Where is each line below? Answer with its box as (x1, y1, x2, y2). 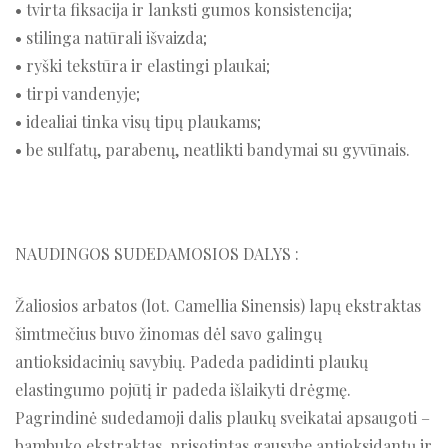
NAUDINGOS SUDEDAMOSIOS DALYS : (15, 243, 299, 265)
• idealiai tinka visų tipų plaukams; (15, 111, 261, 133)
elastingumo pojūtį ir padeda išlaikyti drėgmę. (15, 379, 351, 401)
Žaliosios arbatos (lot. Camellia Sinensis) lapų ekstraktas (15, 295, 421, 317)
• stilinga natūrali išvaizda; (15, 27, 207, 49)
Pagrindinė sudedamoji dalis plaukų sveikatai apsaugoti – (15, 407, 430, 429)
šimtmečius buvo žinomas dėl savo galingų (15, 323, 322, 345)
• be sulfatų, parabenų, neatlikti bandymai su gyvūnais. (15, 139, 410, 161)
